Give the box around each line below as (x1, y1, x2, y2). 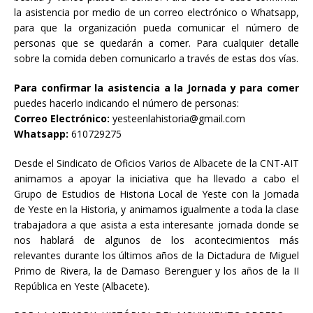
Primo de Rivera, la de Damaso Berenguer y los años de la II (14, 264, 299, 278)
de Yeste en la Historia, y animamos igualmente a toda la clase (14, 203, 299, 217)
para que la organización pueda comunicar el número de (14, 21, 299, 35)
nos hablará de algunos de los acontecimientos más (14, 233, 299, 247)
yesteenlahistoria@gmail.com (112, 112, 245, 126)
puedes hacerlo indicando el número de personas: (14, 96, 239, 110)
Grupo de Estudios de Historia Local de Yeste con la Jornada (14, 187, 299, 201)
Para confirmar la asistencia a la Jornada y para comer (14, 81, 299, 95)
